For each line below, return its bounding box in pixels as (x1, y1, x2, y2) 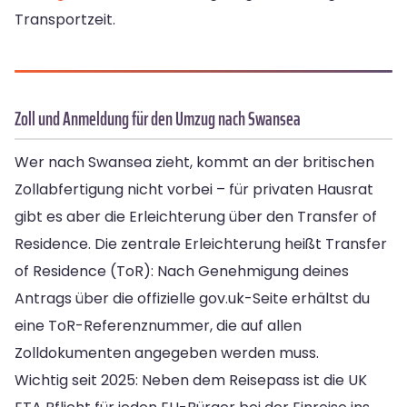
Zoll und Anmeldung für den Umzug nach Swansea (15, 104, 301, 134)
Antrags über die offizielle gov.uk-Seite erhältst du (15, 288, 370, 310)
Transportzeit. (15, 9, 115, 31)
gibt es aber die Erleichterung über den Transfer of (15, 206, 377, 228)
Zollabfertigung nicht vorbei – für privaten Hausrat (15, 179, 373, 201)
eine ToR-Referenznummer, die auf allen (15, 315, 302, 337)
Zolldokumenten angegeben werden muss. (15, 342, 319, 364)
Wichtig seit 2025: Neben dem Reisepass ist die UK (15, 370, 367, 392)
